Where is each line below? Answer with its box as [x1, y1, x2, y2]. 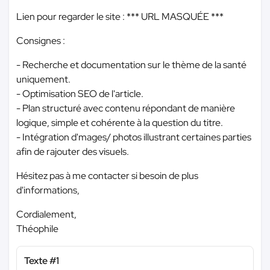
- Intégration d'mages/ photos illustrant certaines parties [16, 131, 251, 143]
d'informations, [16, 184, 80, 196]
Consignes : [16, 34, 65, 47]
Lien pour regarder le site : [16, 10, 127, 23]
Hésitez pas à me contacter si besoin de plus [16, 169, 198, 182]
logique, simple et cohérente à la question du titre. [16, 116, 223, 129]
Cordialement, [16, 208, 77, 221]
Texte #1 [24, 254, 59, 267]
